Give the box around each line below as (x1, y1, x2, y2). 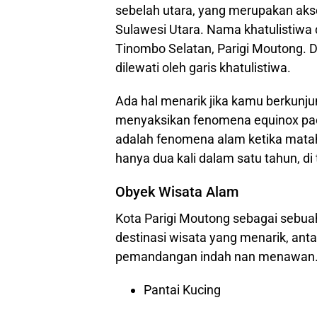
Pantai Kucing (144, 282, 221, 297)
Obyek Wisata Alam (115, 183, 238, 200)
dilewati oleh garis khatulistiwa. (115, 60, 291, 75)
